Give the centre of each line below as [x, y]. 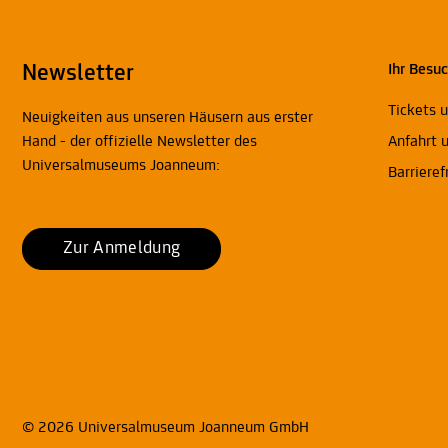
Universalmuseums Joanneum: [121, 166]
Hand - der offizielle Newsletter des [139, 142]
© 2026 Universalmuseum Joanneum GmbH [165, 427]
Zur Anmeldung [122, 249]
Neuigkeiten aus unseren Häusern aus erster [167, 118]
